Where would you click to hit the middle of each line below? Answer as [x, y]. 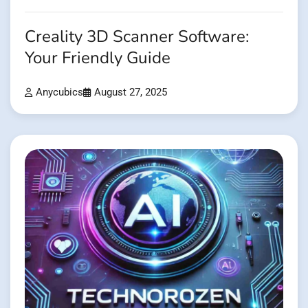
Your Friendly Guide [98, 58]
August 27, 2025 [131, 92]
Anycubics [59, 92]
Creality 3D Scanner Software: [137, 36]
